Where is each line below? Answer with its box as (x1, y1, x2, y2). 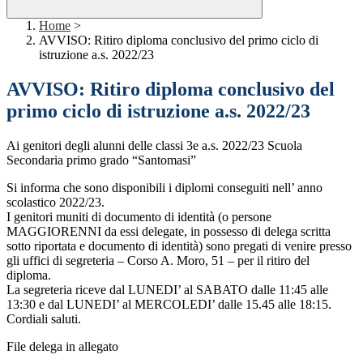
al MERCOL (122, 297, 190, 312)
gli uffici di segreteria (6, 254, 117, 268)
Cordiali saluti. (6, 312, 81, 327)
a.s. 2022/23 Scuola (202, 139, 302, 153)
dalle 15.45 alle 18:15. (218, 297, 331, 312)
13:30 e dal (6, 297, 66, 312)
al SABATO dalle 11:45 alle (184, 283, 328, 297)
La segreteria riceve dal (6, 283, 128, 297)
